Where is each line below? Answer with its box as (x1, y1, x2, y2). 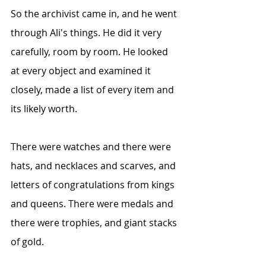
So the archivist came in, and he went (11, 7, 179, 20)
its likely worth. (11, 102, 77, 115)
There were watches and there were (11, 140, 173, 153)
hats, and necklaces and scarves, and (11, 159, 178, 172)
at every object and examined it (11, 64, 153, 77)
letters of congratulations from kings (11, 178, 177, 191)
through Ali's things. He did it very (11, 26, 164, 39)
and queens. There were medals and (11, 197, 176, 210)
